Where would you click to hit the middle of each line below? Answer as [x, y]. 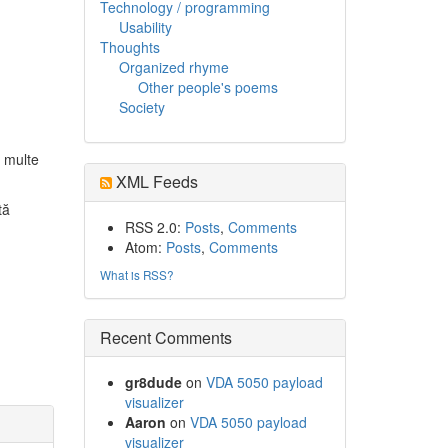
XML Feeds [154, 181]
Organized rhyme [173, 67]
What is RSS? [136, 274]
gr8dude [153, 382]
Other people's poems [207, 87]
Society [141, 107]
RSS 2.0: [154, 227]
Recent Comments [165, 337]
